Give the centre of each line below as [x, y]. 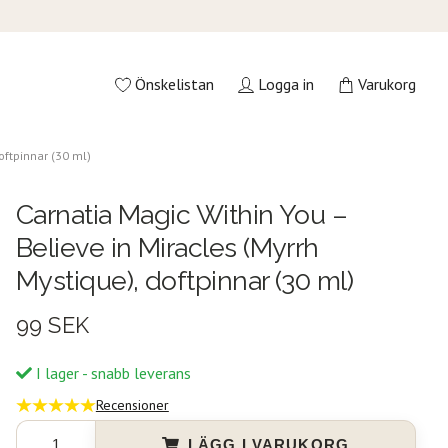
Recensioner [132, 404]
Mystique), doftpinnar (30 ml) [184, 280]
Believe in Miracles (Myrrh [167, 247]
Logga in [285, 84]
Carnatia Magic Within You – [181, 214]
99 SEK [52, 324]
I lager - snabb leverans [111, 372]
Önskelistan [174, 84]
